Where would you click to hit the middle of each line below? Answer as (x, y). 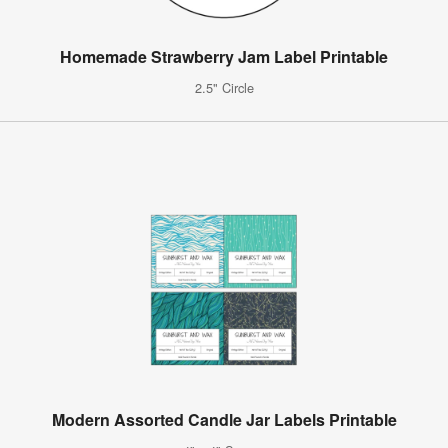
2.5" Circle (224, 87)
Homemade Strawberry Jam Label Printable (224, 56)
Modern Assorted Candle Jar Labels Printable (224, 419)
